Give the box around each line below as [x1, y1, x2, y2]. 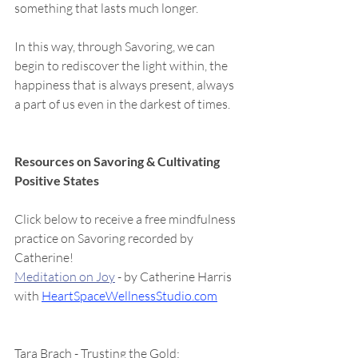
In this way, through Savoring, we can [14, 38, 217, 54]
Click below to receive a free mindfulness [14, 211, 238, 227]
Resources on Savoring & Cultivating [14, 153, 222, 169]
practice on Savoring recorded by [14, 230, 196, 246]
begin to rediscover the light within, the [14, 58, 230, 74]
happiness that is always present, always [14, 77, 237, 93]
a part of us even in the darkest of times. [14, 96, 235, 112]
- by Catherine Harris [115, 268, 234, 284]
